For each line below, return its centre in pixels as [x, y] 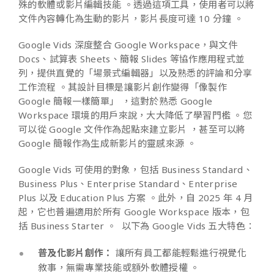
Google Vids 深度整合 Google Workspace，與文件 [128, 44]
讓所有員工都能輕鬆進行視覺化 [180, 252]
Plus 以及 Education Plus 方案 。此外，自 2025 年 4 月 [136, 197]
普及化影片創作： [76, 252]
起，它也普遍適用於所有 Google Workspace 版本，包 [134, 211]
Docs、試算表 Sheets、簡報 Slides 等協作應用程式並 [132, 58]
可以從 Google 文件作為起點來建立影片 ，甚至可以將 [132, 129]
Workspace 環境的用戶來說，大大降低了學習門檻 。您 [135, 115]
